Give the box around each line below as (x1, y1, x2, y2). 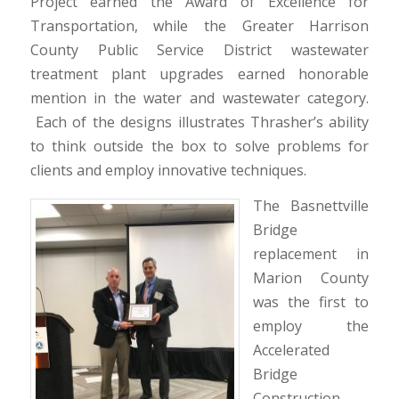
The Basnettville (252, 196, 370, 216)
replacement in (252, 244, 370, 265)
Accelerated (252, 340, 330, 361)
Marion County (252, 268, 370, 289)
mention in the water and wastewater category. (29, 87, 370, 108)
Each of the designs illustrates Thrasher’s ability (29, 111, 370, 132)
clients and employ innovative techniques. (29, 159, 306, 180)
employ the (252, 316, 370, 337)
